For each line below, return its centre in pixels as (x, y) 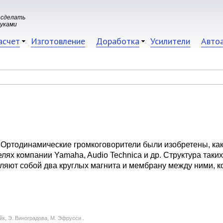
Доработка (118, 41)
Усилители (170, 41)
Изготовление (58, 41)
